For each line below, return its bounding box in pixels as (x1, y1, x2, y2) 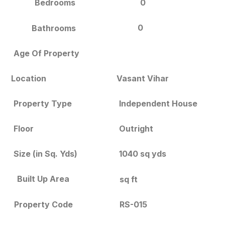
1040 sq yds (119, 149, 167, 159)
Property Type (14, 98, 72, 109)
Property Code (14, 199, 73, 209)
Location (11, 73, 47, 83)
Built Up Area (17, 173, 69, 184)
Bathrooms (32, 23, 76, 33)
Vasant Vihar (116, 73, 169, 83)
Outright (119, 124, 154, 134)
